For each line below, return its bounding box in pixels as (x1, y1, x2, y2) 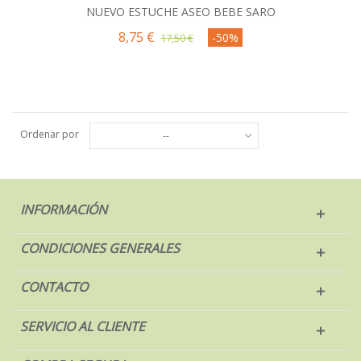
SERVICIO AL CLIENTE (20, 317, 145, 335)
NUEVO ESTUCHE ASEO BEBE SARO (85, 3, 276, 19)
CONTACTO (20, 277, 88, 296)
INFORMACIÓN (20, 200, 107, 218)
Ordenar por (20, 127, 79, 142)
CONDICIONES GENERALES (20, 239, 180, 257)
